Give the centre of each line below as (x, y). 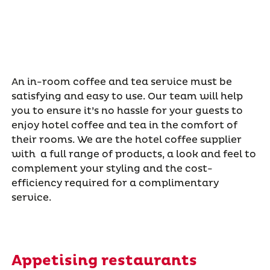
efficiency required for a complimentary (115, 184)
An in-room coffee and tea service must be (121, 82)
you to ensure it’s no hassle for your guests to (127, 111)
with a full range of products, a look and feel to (133, 155)
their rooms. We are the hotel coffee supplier (126, 140)
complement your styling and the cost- (112, 169)
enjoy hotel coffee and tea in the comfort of (124, 126)
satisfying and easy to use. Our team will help (127, 97)
